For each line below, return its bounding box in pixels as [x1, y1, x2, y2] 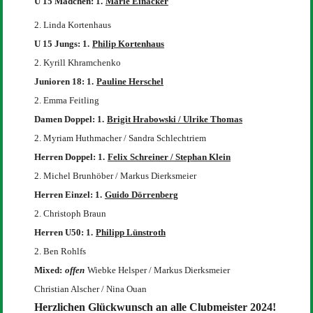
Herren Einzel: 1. [34, 189, 102, 200]
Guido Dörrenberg [104, 189, 178, 200]
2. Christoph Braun [34, 208, 106, 219]
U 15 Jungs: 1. [34, 38, 89, 49]
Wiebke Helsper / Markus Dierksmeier [87, 264, 230, 275]
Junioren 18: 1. [34, 75, 94, 87]
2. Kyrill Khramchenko [34, 57, 121, 68]
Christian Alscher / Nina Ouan [34, 283, 147, 294]
